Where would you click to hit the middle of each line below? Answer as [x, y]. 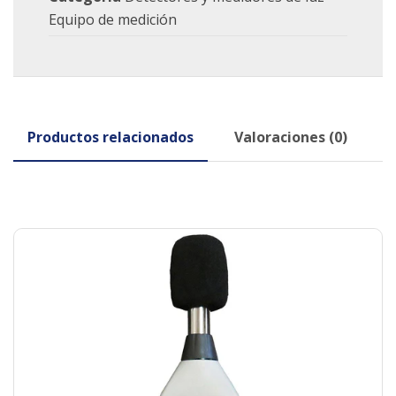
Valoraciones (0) [291, 137]
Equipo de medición [113, 19]
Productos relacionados [110, 137]
